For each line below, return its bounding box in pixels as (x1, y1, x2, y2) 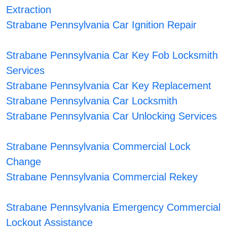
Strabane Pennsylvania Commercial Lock (6, 141, 191, 153)
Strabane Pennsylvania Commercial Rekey (6, 171, 198, 183)
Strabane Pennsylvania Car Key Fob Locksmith (6, 50, 218, 61)
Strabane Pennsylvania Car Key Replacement (6, 80, 212, 92)
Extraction (6, 4, 52, 16)
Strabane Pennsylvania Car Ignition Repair (6, 19, 197, 31)
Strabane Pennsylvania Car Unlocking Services (6, 110, 217, 122)
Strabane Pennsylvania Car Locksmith (6, 95, 178, 107)
